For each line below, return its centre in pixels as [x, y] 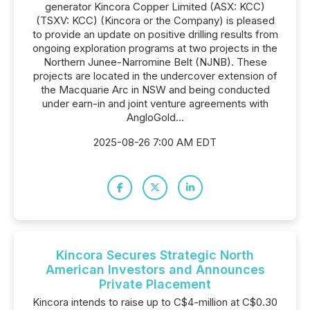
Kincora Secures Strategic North [155, 255]
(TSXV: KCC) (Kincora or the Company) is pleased [155, 20]
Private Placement [155, 284]
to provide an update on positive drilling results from [155, 34]
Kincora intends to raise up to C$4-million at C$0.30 [155, 302]
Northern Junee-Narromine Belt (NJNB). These [155, 62]
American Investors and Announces [155, 270]
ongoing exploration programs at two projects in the [155, 48]
